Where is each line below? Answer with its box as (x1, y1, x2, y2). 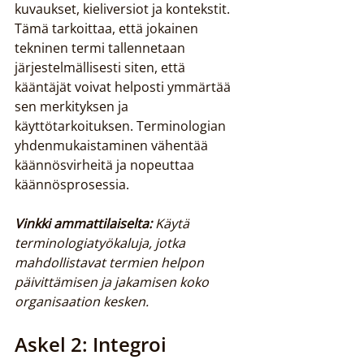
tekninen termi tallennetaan (15, 39, 188, 57)
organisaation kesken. (15, 292, 149, 310)
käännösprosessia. (15, 175, 129, 193)
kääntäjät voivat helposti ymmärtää (15, 78, 234, 96)
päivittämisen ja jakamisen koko (15, 273, 212, 291)
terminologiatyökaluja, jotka (15, 234, 188, 252)
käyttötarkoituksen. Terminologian (15, 117, 229, 135)
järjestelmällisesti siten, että (15, 58, 188, 76)
